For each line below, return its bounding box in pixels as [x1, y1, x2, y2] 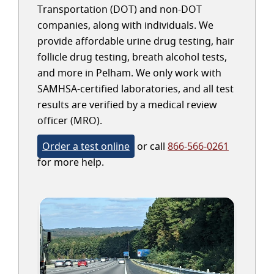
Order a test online [42, 139, 130, 153]
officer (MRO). [37, 114, 102, 127]
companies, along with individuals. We [37, 18, 213, 32]
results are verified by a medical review [37, 98, 217, 111]
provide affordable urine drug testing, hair [37, 34, 234, 48]
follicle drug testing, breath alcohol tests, [37, 50, 227, 64]
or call [135, 139, 168, 153]
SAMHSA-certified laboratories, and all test [37, 82, 234, 95]
